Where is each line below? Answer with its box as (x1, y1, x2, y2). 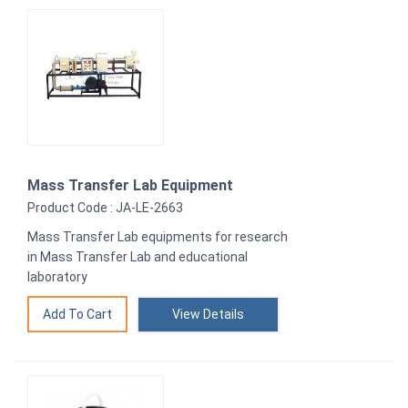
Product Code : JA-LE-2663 (27, 200, 183, 216)
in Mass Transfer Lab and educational (27, 250, 248, 265)
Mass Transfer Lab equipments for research (27, 229, 288, 245)
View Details (172, 307, 244, 322)
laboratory (27, 270, 87, 285)
